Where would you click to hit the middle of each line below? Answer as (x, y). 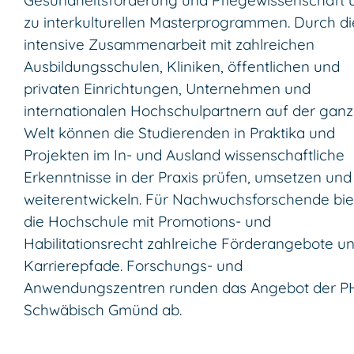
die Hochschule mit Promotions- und (147, 222)
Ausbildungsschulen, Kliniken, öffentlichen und (182, 67)
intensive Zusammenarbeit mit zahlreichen (169, 45)
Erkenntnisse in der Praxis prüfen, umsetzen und (188, 177)
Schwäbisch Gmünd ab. (103, 310)
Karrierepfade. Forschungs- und (133, 266)
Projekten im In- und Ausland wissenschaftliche (184, 155)
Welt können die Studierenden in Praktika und (179, 133)
